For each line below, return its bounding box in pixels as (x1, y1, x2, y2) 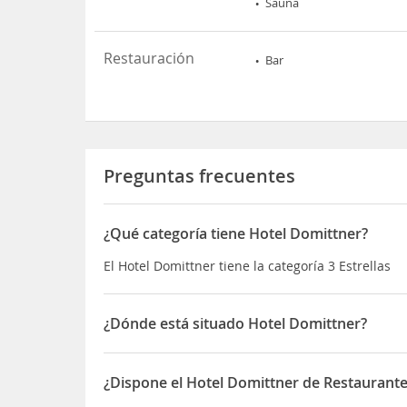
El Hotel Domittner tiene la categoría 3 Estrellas (104, 256, 392, 274)
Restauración (104, 47, 195, 68)
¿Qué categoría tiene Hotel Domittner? (104, 223, 369, 243)
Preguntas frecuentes (104, 163, 296, 188)
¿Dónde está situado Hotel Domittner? (104, 313, 368, 333)
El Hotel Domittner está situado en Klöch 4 (104, 346, 362, 364)
